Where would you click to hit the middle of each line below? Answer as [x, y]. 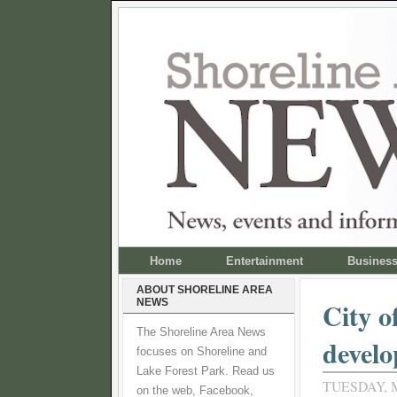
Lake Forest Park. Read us [206, 371]
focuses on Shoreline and [202, 352]
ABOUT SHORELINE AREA [205, 290]
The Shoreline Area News [201, 332]
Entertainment [265, 261]
